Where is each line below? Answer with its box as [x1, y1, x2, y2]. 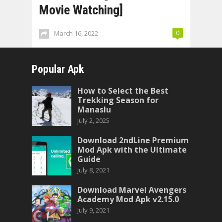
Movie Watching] [39, 2, 123, 17]
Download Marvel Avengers [77, 184, 186, 195]
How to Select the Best [77, 85, 168, 96]
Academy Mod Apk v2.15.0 [77, 194, 179, 205]
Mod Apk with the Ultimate [77, 144, 187, 155]
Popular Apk [32, 63, 84, 75]
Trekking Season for [77, 95, 159, 106]
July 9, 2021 [77, 206, 110, 215]
